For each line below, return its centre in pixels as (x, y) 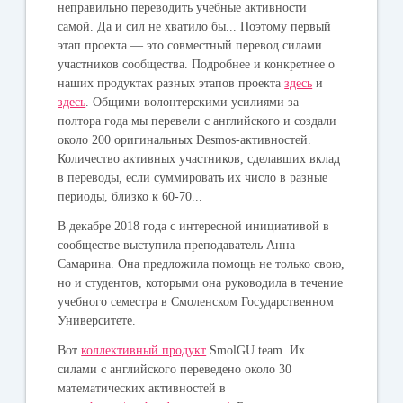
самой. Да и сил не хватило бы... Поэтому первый (195, 26)
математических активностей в (142, 388)
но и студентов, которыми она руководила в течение (201, 282)
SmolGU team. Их (256, 350)
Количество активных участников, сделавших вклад (199, 158)
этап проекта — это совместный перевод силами (190, 45)
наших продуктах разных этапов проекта (171, 83)
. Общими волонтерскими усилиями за (193, 102)
